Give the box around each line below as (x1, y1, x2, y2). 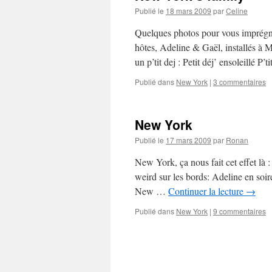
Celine (226, 5, 248, 16)
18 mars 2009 (166, 5, 211, 16)
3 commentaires (213, 76, 266, 87)
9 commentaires (213, 206, 266, 216)
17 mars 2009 (166, 135, 211, 145)
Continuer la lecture (168, 185, 246, 197)
